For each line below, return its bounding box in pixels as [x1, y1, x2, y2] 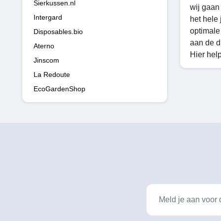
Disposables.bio [34, 27, 83, 36]
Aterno [34, 41, 54, 50]
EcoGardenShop [34, 84, 85, 93]
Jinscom [34, 56, 59, 64]
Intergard [34, 13, 62, 21]
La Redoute [34, 70, 70, 78]
